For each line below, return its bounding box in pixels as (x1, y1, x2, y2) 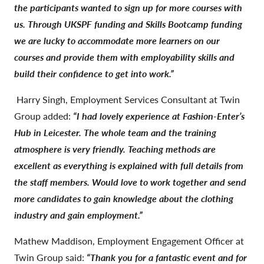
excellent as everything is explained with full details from (14, 158, 243, 172)
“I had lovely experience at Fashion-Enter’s (73, 108, 245, 123)
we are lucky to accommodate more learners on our (14, 33, 220, 47)
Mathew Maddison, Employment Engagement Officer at (14, 233, 244, 247)
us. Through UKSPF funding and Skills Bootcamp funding (14, 16, 242, 31)
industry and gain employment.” (14, 207, 143, 222)
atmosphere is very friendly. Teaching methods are (14, 141, 216, 156)
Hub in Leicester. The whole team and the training (14, 125, 216, 139)
